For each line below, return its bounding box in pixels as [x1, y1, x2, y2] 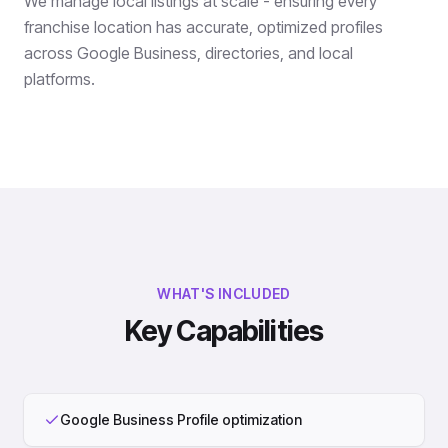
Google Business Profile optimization [60, 411, 302, 428]
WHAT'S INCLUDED [157, 285, 291, 302]
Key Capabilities [124, 314, 324, 348]
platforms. [24, 69, 95, 89]
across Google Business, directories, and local [24, 43, 353, 63]
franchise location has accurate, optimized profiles [24, 17, 383, 37]
